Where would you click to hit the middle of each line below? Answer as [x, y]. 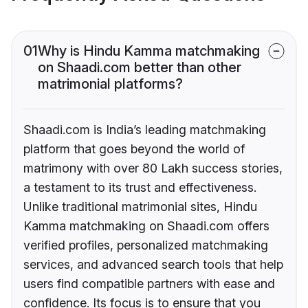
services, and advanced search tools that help [153, 265]
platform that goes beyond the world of [134, 149]
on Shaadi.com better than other [140, 68]
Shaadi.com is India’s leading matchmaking [145, 130]
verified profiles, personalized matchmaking [146, 245]
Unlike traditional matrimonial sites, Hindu [140, 207]
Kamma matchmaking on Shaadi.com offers [146, 226]
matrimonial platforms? [110, 84]
